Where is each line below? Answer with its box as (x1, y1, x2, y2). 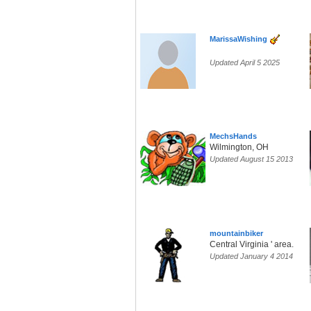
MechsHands (210, 132, 257, 141)
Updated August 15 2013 (210, 155, 293, 164)
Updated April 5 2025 (210, 58, 280, 67)
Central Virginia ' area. (210, 239, 294, 250)
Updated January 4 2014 (210, 252, 293, 261)
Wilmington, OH (210, 142, 269, 153)
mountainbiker (210, 229, 263, 238)
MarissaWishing (210, 35, 267, 44)
